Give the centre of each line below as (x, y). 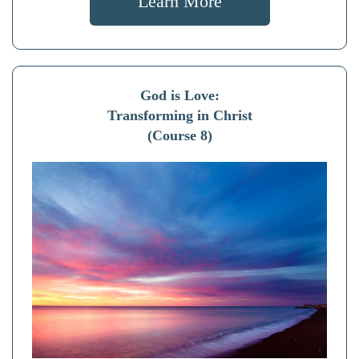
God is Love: (179, 95)
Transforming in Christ (179, 115)
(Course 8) (179, 135)
